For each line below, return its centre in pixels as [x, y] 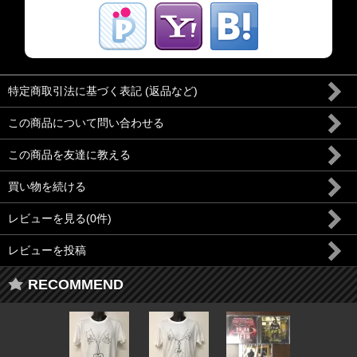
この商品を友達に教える [69, 155]
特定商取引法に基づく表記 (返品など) [103, 91]
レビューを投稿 [47, 250]
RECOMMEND [76, 284]
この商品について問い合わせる [86, 123]
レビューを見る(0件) [60, 218]
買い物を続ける [47, 186]
